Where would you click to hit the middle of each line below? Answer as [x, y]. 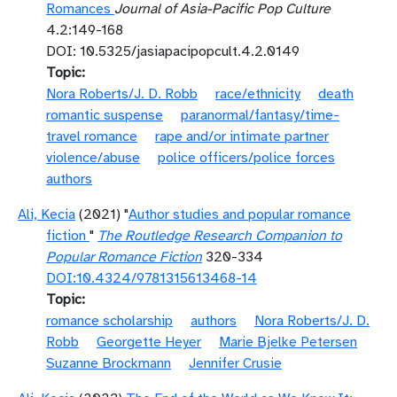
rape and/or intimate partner [242, 136]
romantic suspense [105, 115]
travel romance [92, 136]
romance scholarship [109, 321]
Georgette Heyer [149, 342]
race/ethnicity [258, 94]
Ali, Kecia [47, 214]
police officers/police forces [246, 158]
